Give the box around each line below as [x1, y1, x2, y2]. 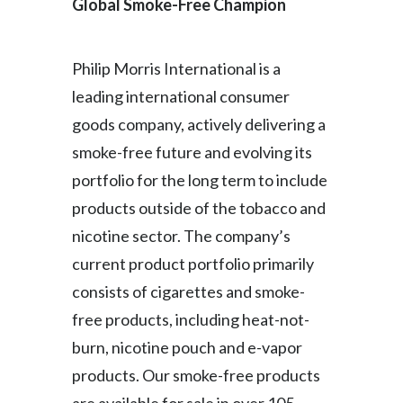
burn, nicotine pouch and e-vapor [72, 337, 302, 357]
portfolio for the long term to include [72, 170, 327, 190]
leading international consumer [72, 86, 290, 106]
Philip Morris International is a [72, 58, 281, 78]
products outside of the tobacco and [72, 198, 326, 218]
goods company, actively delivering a [72, 114, 326, 134]
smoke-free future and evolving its [72, 142, 312, 162]
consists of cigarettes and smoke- [72, 282, 305, 301]
